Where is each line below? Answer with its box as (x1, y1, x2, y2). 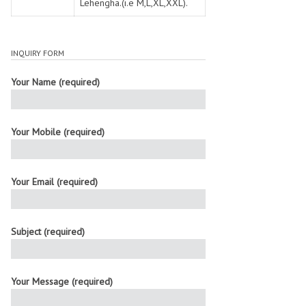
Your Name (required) (11, 76, 100, 88)
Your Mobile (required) (11, 126, 105, 138)
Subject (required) (11, 225, 85, 238)
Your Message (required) (11, 275, 113, 288)
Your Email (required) (11, 176, 98, 188)
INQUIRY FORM (11, 48, 64, 58)
